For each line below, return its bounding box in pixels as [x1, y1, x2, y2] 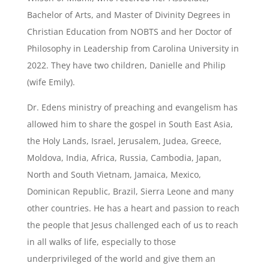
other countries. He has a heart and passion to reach [26, 202, 240, 214]
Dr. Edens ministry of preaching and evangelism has [26, 101, 238, 113]
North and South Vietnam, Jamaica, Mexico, [26, 169, 201, 180]
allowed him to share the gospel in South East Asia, [26, 118, 233, 130]
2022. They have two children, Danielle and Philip [26, 59, 226, 71]
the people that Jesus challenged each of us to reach [26, 219, 238, 231]
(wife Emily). [26, 76, 75, 88]
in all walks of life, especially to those [26, 236, 176, 247]
